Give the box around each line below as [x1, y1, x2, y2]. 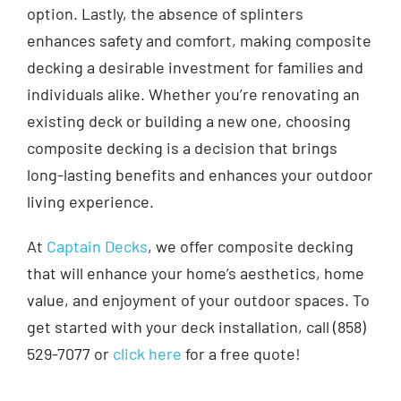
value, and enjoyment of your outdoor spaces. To [26, 290, 370, 311]
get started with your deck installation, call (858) [26, 317, 366, 337]
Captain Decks [46, 236, 148, 257]
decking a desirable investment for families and [26, 57, 363, 78]
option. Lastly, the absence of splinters [26, 4, 303, 24]
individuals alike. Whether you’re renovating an [26, 84, 360, 105]
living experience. [26, 192, 154, 212]
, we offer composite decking [147, 236, 354, 257]
